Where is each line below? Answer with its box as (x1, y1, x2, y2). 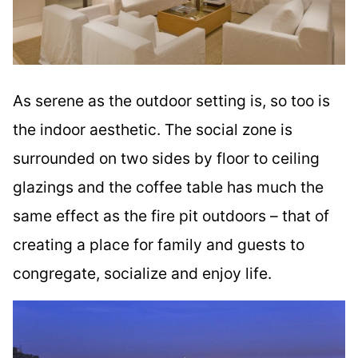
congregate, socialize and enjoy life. (13, 263, 272, 283)
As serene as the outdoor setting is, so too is (13, 90, 330, 110)
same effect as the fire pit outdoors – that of (13, 205, 329, 225)
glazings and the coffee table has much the (13, 177, 324, 197)
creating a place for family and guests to (13, 234, 304, 254)
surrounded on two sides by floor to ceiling (13, 148, 320, 168)
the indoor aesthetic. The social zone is (13, 119, 292, 139)
